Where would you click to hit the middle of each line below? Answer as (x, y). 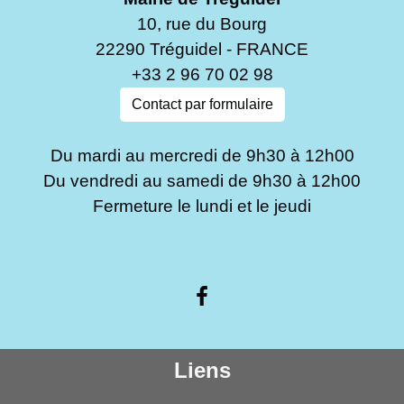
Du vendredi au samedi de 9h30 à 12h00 (202, 180)
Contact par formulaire (202, 104)
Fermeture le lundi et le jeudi (202, 206)
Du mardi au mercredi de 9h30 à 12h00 (202, 155)
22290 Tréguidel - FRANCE (202, 49)
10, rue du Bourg (202, 23)
